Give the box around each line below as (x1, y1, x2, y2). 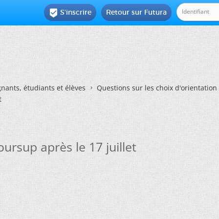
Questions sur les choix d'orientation (97, 83, 217, 92)
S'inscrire (60, 8, 92, 17)
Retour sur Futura (106, 8, 167, 17)
